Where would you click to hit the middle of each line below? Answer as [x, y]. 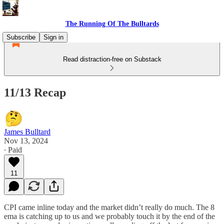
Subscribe [21, 37]
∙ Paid [13, 149]
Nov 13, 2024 [26, 140]
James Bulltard [27, 131]
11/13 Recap [35, 92]
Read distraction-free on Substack [112, 59]
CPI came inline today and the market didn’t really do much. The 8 [109, 207]
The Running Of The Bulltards [112, 24]
